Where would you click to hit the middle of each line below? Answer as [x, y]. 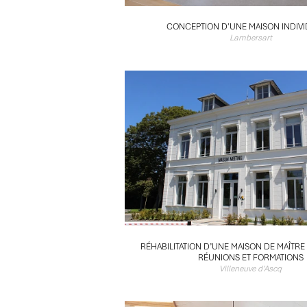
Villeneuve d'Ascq [251, 268]
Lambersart [250, 38]
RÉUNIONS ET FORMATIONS [250, 257]
